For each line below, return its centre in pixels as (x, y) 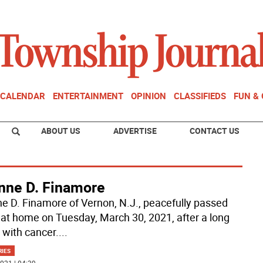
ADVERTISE (135, 131)
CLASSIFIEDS (200, 96)
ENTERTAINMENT (88, 96)
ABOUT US (61, 131)
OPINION (149, 96)
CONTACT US (215, 131)
